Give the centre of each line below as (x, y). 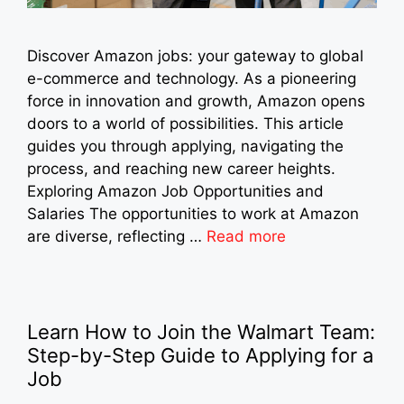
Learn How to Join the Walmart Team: (201, 331)
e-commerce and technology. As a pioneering (192, 78)
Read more (246, 236)
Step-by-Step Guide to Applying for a (200, 355)
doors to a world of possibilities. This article (185, 123)
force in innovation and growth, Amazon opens (196, 101)
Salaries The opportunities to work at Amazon (193, 213)
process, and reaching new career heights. (181, 168)
